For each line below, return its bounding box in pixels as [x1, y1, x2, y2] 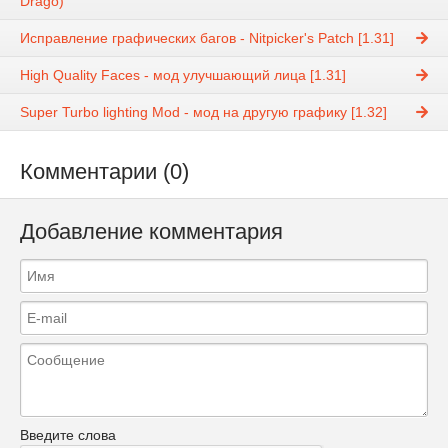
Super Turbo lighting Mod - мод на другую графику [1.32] [20, 104, 387, 121]
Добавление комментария [20, 219, 283, 245]
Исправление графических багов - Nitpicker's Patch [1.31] [20, 30, 394, 47]
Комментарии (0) [20, 159, 189, 185]
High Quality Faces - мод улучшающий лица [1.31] [20, 67, 346, 84]
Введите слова [20, 426, 116, 443]
